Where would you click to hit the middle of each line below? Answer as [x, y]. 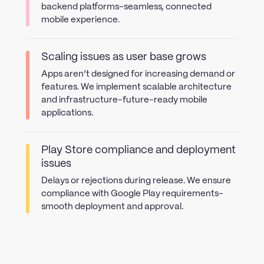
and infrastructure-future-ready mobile [124, 100]
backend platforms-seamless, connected [126, 7]
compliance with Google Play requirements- [132, 194]
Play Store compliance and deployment [138, 150]
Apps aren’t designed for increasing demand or [138, 74]
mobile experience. [80, 20]
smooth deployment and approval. [112, 207]
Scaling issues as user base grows [124, 57]
